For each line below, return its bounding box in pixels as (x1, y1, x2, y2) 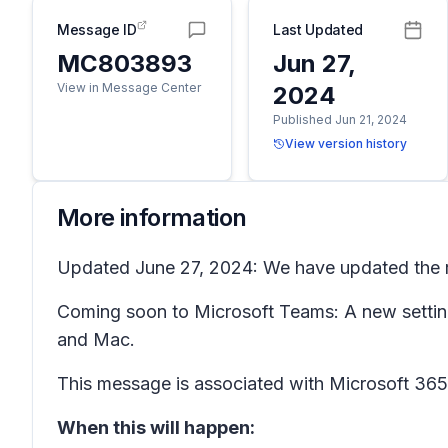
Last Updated (273, 21, 363, 38)
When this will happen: (57, 417, 255, 438)
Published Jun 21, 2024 (273, 112, 407, 127)
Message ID (57, 21, 137, 38)
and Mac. (57, 329, 135, 350)
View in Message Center (57, 80, 201, 95)
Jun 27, (273, 49, 355, 78)
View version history (285, 136, 407, 151)
